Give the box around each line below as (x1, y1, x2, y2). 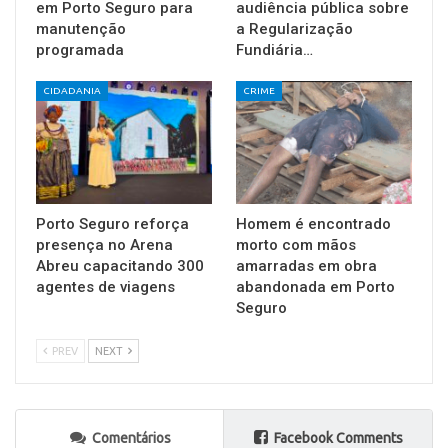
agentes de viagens (36, 277, 175, 296)
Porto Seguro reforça (36, 214, 189, 233)
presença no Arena (36, 235, 173, 254)
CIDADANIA (43, 84, 101, 96)
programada (36, 40, 124, 59)
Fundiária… (236, 40, 313, 59)
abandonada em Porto (236, 277, 395, 296)
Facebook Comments (273, 429, 403, 446)
